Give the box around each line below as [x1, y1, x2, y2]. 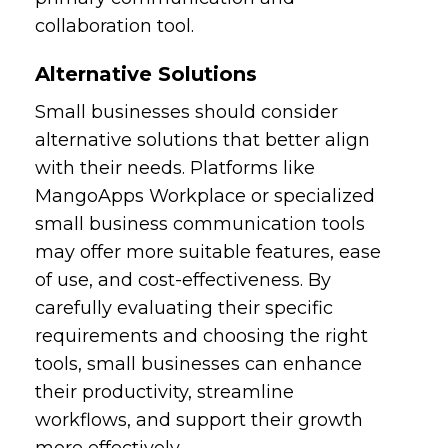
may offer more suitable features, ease [35, 240, 382, 263]
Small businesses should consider [35, 100, 339, 123]
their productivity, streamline [35, 380, 295, 403]
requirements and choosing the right [35, 324, 369, 347]
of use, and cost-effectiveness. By [35, 268, 332, 291]
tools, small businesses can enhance [35, 352, 363, 375]
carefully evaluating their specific [35, 296, 334, 319]
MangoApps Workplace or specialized [35, 184, 376, 207]
